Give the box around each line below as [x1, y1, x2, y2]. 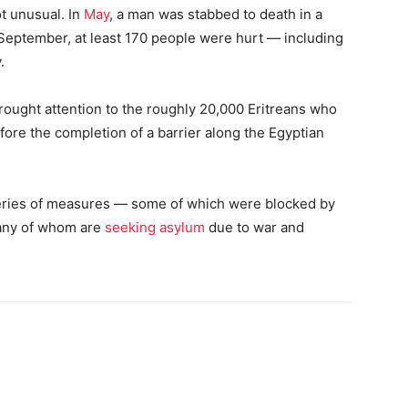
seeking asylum [105, 218, 205, 236]
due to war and [205, 218, 304, 236]
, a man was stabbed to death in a [109, 5, 322, 23]
